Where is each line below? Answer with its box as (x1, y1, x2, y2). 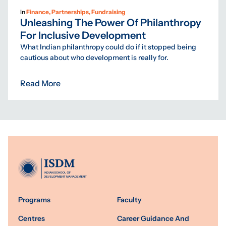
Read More (20, 78, 61, 89)
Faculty (117, 195, 142, 205)
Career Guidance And (117, 214, 189, 224)
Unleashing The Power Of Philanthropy (20, 16, 201, 30)
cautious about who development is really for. (20, 53, 168, 63)
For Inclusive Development (20, 29, 146, 43)
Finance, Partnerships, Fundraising (26, 8, 126, 17)
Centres (18, 214, 45, 224)
